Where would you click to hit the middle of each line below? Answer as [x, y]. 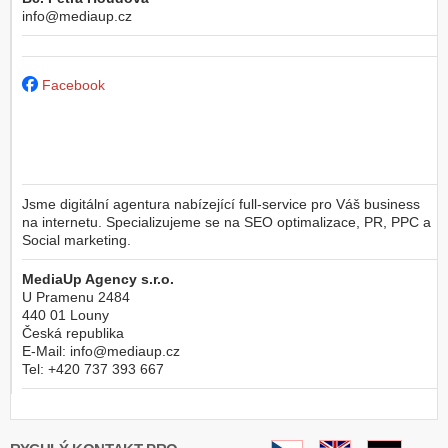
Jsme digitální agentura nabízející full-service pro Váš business [221, 203]
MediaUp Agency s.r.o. [98, 278]
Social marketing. [76, 239]
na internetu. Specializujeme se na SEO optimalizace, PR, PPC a [226, 221]
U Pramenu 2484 [76, 296]
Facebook [73, 84]
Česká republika [73, 332]
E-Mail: [46, 350]
